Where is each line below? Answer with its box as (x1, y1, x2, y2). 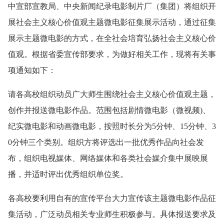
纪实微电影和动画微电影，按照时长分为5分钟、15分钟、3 (8, 121, 216, 130)
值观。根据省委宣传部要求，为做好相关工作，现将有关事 (8, 49, 216, 58)
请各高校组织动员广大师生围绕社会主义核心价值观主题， (8, 89, 216, 98)
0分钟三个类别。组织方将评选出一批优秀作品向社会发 (8, 137, 204, 146)
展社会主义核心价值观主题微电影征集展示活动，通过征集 (8, 17, 216, 26)
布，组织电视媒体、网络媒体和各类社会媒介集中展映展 (8, 153, 208, 162)
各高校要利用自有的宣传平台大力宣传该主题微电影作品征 (8, 193, 216, 202)
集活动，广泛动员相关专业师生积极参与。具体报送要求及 (8, 209, 216, 218)
